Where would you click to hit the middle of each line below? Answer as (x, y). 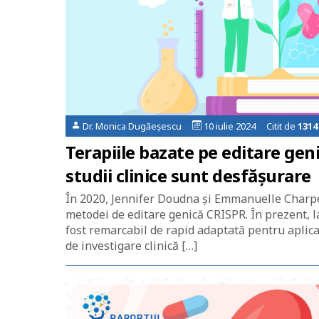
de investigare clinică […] (131, 246)
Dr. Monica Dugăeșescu (137, 126)
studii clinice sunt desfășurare (188, 176)
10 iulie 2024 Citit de (249, 126)
